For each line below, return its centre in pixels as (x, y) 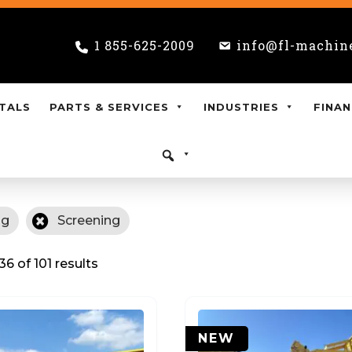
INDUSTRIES (241, 107)
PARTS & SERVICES (109, 107)
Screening (89, 220)
